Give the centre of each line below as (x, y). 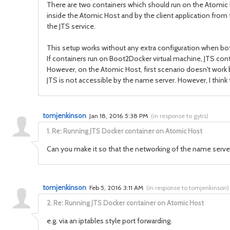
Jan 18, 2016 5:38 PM (119, 116)
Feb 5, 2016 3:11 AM (117, 188)
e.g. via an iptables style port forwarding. (109, 221)
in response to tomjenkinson (188, 188)
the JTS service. (71, 26)
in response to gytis (180, 116)
